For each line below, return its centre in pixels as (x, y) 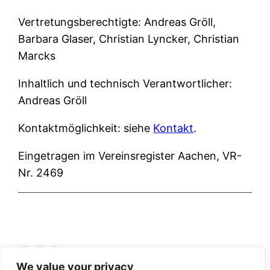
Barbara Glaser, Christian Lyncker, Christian (129, 39)
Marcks (37, 55)
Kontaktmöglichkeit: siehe (86, 128)
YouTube (61, 252)
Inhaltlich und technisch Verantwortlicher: (125, 83)
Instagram (81, 252)
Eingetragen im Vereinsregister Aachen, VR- (130, 155)
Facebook (51, 252)
